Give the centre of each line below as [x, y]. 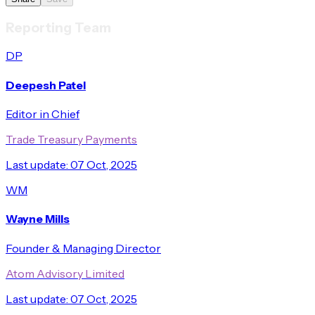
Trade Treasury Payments [71, 140]
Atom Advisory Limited [65, 273]
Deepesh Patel [46, 85]
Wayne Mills [38, 219]
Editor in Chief [43, 114]
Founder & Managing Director [83, 248]
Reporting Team [58, 27]
